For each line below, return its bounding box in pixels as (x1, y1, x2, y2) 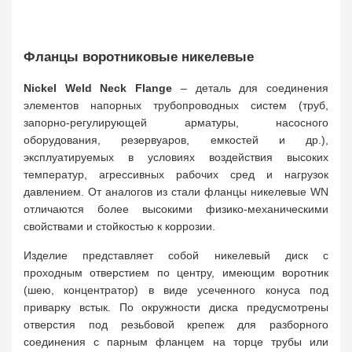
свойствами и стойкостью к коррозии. (24, 220, 215, 233)
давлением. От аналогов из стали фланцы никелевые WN (24, 185, 328, 198)
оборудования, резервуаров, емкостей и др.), (24, 134, 328, 146)
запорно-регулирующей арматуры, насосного (24, 116, 328, 129)
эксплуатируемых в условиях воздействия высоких (24, 151, 328, 163)
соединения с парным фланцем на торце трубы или (24, 335, 328, 348)
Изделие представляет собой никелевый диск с (24, 249, 328, 262)
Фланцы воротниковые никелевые (24, 49, 254, 64)
